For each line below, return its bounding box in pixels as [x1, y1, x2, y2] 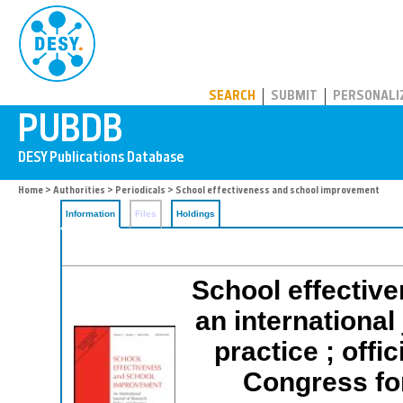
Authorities [53, 186, 105, 196]
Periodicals [115, 186, 166, 196]
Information [66, 209, 115, 219]
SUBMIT [271, 90, 318, 103]
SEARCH [209, 90, 255, 103]
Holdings [176, 209, 215, 219]
